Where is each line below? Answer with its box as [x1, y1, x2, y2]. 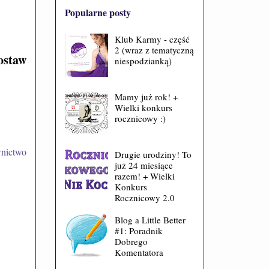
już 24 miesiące [115, 159, 173, 171]
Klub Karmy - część [115, 32, 190, 45]
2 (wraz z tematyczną [115, 43, 194, 56]
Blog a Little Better [115, 213, 186, 226]
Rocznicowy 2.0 [115, 191, 175, 204]
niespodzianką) [115, 54, 172, 67]
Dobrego [115, 235, 148, 247]
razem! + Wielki [115, 169, 175, 182]
